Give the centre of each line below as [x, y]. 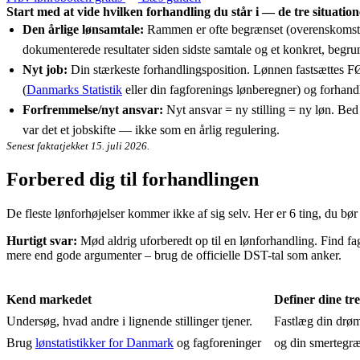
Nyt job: [45, 69]
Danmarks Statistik [74, 89]
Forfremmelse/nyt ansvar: [93, 109]
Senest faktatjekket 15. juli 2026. [78, 145]
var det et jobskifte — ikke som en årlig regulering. [151, 129]
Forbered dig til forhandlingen [133, 179]
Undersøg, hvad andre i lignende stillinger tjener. [129, 321]
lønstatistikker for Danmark [104, 342]
